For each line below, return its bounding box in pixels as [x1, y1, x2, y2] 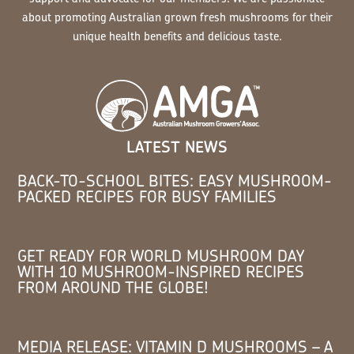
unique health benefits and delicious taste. [72, 27, 282, 44]
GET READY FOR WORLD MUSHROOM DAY [17, 244, 305, 266]
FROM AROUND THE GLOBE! [17, 276, 209, 298]
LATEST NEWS [126, 135, 228, 157]
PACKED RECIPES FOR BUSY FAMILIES [17, 185, 277, 207]
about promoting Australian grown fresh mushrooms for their [21, 8, 333, 25]
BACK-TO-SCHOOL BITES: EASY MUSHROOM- [17, 169, 333, 191]
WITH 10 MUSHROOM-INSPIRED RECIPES [17, 260, 305, 282]
